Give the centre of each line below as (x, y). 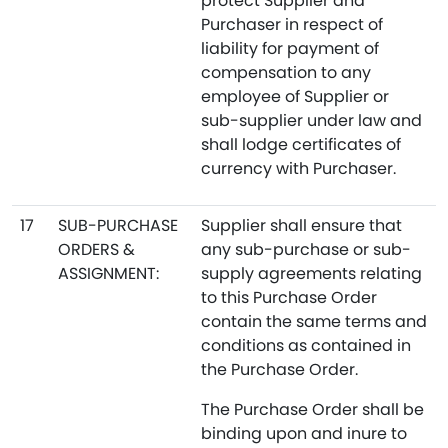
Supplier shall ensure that (301, 225)
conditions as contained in (306, 345)
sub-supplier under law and (311, 120)
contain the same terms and (314, 321)
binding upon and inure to (304, 433)
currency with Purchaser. (298, 168)
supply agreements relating (311, 273)
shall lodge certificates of (301, 144)
